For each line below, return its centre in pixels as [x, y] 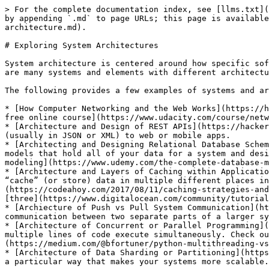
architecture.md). [46, 27]
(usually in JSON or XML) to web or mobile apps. [118, 135]
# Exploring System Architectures [82, 45]
